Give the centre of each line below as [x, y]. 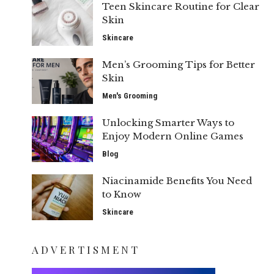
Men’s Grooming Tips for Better [179, 64]
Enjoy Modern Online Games [173, 136]
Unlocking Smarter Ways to [168, 122]
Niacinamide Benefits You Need [177, 180]
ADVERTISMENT [86, 249]
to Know [122, 194]
